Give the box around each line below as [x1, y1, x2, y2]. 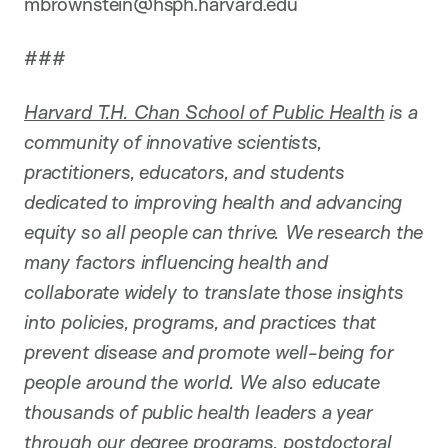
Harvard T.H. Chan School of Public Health [24, 99, 385, 124]
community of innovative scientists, [24, 129, 322, 154]
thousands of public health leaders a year [24, 399, 373, 424]
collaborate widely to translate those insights [24, 279, 404, 304]
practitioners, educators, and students [24, 159, 346, 184]
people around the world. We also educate [24, 369, 380, 394]
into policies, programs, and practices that [24, 309, 377, 334]
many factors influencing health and [24, 249, 328, 274]
